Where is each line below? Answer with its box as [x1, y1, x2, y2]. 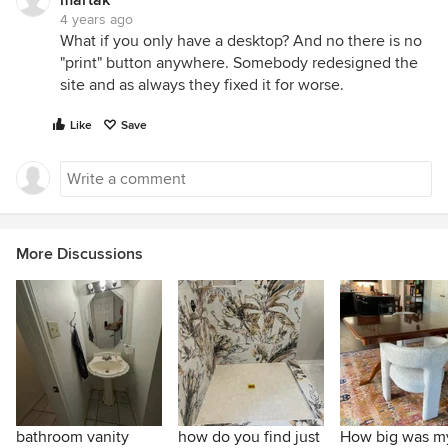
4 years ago [60, 11, 133, 28]
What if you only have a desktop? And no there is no [60, 31, 422, 51]
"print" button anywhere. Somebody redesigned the [60, 53, 418, 73]
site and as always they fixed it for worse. [60, 75, 344, 95]
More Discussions [16, 244, 143, 264]
